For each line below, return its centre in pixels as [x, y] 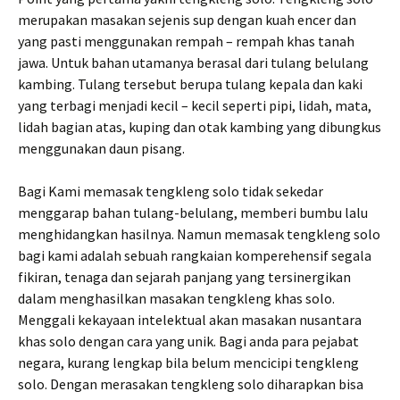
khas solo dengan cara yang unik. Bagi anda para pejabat [188, 341]
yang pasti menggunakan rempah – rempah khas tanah [186, 41]
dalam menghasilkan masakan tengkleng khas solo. [176, 298]
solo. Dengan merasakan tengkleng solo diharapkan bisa [191, 384]
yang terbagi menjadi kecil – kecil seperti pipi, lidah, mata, [195, 105]
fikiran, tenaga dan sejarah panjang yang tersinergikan [184, 277]
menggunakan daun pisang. [101, 148]
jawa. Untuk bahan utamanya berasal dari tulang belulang [193, 62]
